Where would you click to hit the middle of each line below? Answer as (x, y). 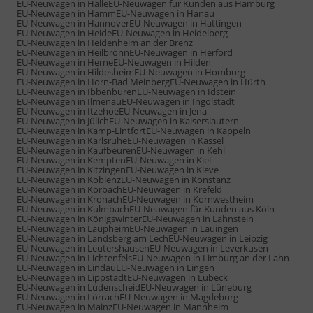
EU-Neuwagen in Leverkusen (209, 248)
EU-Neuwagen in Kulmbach (73, 209)
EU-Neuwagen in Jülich (63, 121)
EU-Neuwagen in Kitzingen (71, 169)
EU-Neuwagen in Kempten (71, 160)
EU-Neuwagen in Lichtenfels (74, 257)
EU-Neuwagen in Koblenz (69, 179)
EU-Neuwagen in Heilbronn (73, 52)
